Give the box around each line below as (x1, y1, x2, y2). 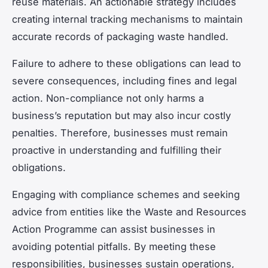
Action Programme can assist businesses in (12, 223, 215, 236)
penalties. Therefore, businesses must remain (12, 127, 228, 139)
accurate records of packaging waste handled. (12, 31, 229, 43)
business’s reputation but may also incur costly (12, 109, 231, 122)
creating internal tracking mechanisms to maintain (12, 13, 243, 26)
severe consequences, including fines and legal (12, 75, 237, 87)
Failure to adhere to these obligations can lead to (12, 57, 241, 70)
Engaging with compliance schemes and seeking (12, 188, 240, 201)
